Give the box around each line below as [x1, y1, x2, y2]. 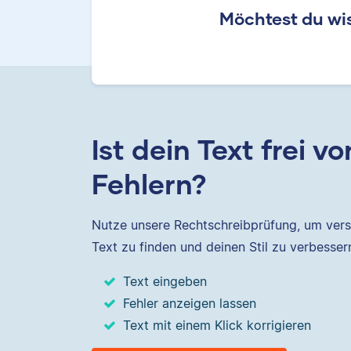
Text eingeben [123, 273, 207, 290]
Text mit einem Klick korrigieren [123, 317, 311, 334]
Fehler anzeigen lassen [123, 295, 256, 312]
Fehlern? [92, 166, 207, 200]
